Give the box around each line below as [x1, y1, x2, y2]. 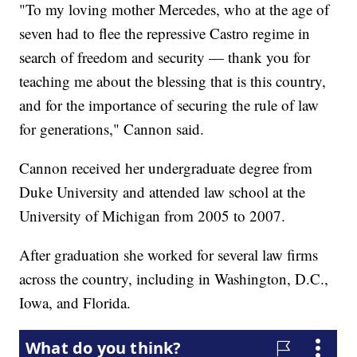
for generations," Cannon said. [19, 118, 205, 139]
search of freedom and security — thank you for [19, 46, 311, 67]
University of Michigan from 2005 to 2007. [19, 205, 291, 226]
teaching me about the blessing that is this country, [19, 70, 327, 91]
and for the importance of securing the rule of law [19, 94, 320, 115]
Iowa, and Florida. [19, 292, 136, 312]
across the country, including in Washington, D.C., [19, 268, 329, 288]
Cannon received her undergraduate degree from [19, 157, 313, 178]
